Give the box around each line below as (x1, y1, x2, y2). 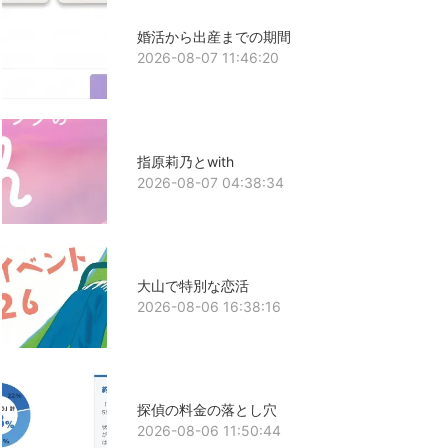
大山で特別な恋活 (136, 276, 249, 294)
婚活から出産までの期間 (136, 28, 291, 46)
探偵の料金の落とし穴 (136, 401, 277, 419)
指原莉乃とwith (136, 152, 234, 170)
